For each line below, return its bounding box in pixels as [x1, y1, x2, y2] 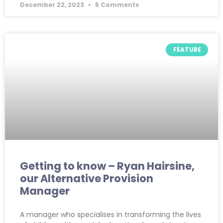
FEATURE [173, 45, 201, 54]
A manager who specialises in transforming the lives [20, 209, 201, 220]
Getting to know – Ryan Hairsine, [20, 158, 195, 173]
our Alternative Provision [20, 171, 153, 186]
